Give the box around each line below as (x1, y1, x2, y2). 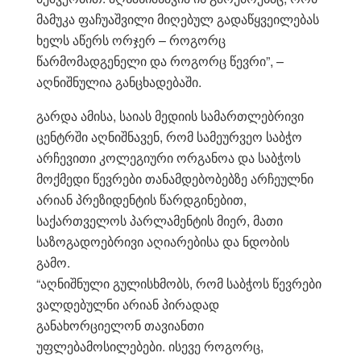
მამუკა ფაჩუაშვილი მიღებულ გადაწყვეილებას (36, 9, 319, 28)
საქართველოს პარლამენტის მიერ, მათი (36, 210, 283, 230)
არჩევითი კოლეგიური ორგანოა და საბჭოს (36, 147, 301, 167)
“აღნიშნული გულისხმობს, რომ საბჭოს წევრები (36, 273, 322, 293)
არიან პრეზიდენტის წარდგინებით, (36, 189, 247, 209)
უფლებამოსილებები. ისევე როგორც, (36, 336, 263, 355)
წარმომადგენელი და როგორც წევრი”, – (36, 51, 284, 70)
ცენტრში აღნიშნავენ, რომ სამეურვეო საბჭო (36, 127, 302, 146)
